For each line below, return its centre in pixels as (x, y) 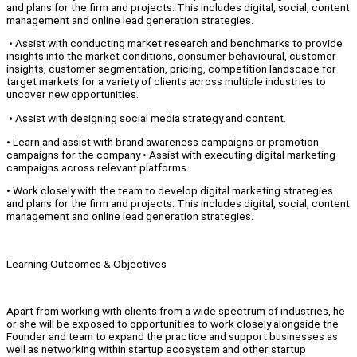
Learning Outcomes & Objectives (86, 263)
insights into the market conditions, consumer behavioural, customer (171, 56)
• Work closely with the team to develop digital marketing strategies (170, 191)
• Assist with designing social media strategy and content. (147, 118)
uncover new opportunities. (73, 94)
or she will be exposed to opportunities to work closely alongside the (173, 324)
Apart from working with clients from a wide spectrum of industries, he (176, 311)
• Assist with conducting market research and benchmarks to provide (175, 43)
